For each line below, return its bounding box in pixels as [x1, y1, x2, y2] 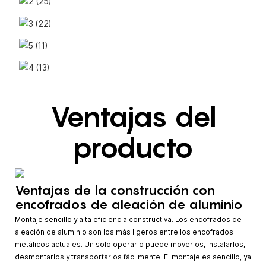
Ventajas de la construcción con [15, 182, 215, 198]
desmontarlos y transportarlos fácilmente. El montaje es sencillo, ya [15, 253, 251, 262]
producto [72, 129, 194, 164]
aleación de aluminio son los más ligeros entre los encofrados [15, 228, 233, 237]
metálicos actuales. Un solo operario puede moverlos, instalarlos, [15, 240, 245, 249]
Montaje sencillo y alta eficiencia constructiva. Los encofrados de [15, 216, 242, 224]
